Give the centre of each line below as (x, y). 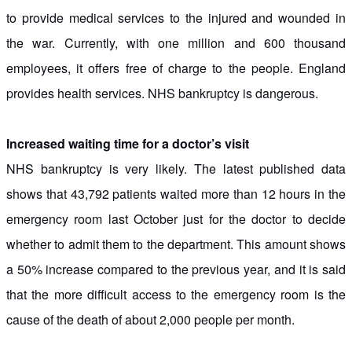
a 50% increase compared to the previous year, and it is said (176, 269)
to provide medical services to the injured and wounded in (176, 17)
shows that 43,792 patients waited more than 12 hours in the (176, 193)
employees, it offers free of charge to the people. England (176, 68)
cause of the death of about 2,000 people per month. (150, 319)
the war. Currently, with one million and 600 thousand (176, 42)
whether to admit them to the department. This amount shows (176, 244)
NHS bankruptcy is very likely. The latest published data (176, 168)
